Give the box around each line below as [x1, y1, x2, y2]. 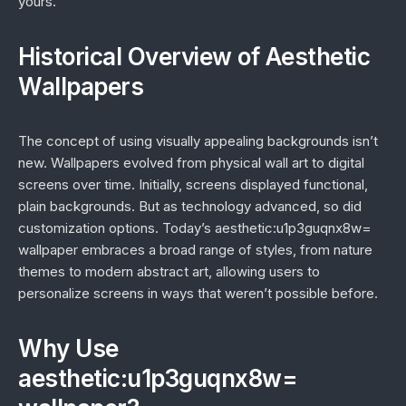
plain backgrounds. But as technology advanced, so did [18, 198, 362, 215]
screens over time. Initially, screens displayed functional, [18, 176, 368, 193]
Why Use [18, 334, 119, 362]
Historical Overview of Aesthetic [18, 43, 370, 71]
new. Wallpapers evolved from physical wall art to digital [18, 154, 364, 171]
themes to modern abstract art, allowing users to [18, 263, 320, 280]
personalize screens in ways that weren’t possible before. [18, 285, 378, 302]
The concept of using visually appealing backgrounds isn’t [18, 132, 378, 150]
